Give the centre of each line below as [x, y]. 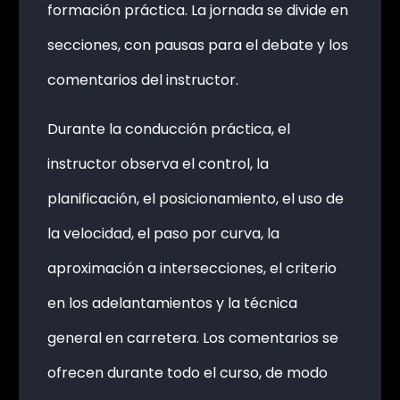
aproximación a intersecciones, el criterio [192, 269]
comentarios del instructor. [142, 80]
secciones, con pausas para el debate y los [197, 46]
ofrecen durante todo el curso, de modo [187, 373]
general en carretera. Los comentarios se [192, 338]
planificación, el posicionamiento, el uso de [195, 199]
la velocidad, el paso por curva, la [163, 234]
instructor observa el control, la [158, 164]
